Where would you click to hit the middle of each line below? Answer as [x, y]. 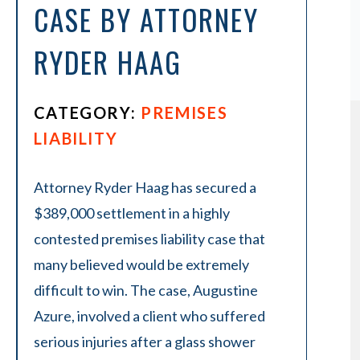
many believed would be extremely [141, 264]
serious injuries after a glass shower [144, 342]
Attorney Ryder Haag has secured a [145, 187]
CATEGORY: [87, 112]
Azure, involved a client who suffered [149, 316]
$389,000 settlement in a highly [131, 213]
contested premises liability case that [149, 239]
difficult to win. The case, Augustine [145, 290]
